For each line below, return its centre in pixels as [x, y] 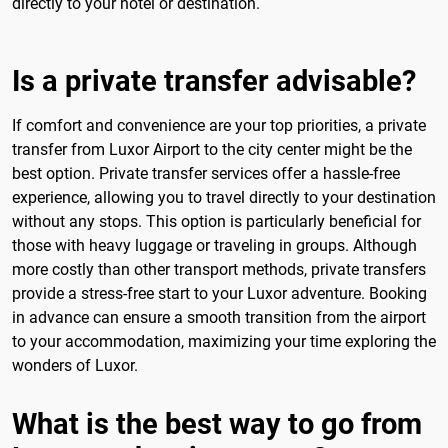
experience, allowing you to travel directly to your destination [224, 197]
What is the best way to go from [217, 423]
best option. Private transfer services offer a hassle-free [206, 173]
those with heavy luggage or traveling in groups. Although [214, 245]
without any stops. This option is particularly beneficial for [216, 221]
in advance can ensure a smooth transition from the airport [219, 317]
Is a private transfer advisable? [214, 80]
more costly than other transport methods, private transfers [219, 269]
